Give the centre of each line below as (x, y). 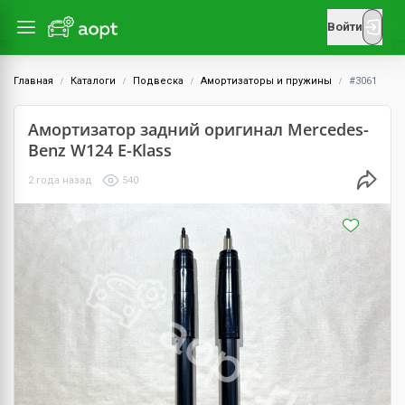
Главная (33, 81)
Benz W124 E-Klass (100, 150)
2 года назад (60, 180)
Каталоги (93, 81)
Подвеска (158, 81)
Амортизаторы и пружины (266, 81)
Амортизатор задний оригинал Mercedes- (198, 129)
